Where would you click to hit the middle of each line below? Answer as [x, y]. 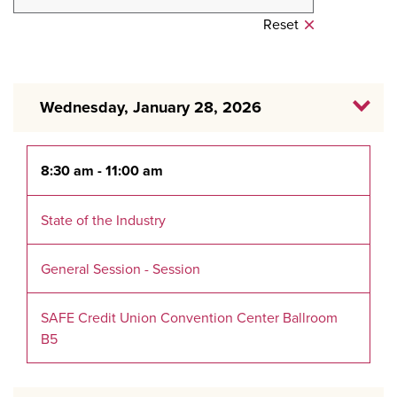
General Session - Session [121, 269]
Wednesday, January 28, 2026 [151, 107]
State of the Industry [103, 220]
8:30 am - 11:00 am [102, 171]
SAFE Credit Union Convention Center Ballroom [189, 317]
